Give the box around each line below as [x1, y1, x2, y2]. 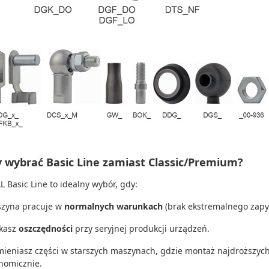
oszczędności [19, 223, 73, 234]
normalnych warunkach [64, 201, 163, 212]
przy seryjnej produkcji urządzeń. [73, 223, 210, 234]
